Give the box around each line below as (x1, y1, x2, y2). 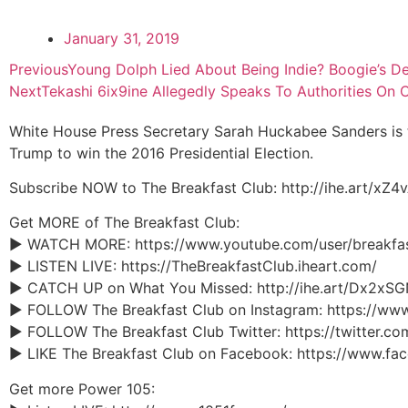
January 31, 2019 (64, 28, 179, 47)
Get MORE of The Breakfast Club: (9, 213, 240, 232)
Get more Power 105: (9, 379, 155, 398)
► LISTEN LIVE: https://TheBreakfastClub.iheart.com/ (9, 257, 377, 276)
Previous (9, 59, 67, 78)
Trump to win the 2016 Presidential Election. (9, 143, 313, 162)
